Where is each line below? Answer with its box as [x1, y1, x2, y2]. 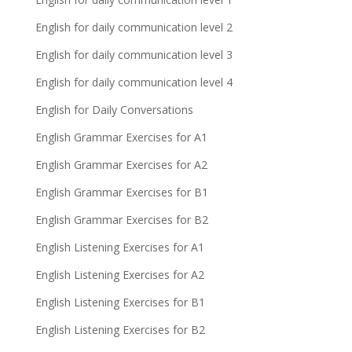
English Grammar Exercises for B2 [35, 212, 208, 227]
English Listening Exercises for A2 [35, 267, 204, 282]
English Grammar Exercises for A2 [35, 157, 207, 172]
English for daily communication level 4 [35, 75, 233, 90]
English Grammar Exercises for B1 [35, 185, 208, 200]
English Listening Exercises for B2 [35, 322, 205, 337]
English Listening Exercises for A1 [35, 240, 204, 255]
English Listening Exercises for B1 [35, 295, 205, 310]
